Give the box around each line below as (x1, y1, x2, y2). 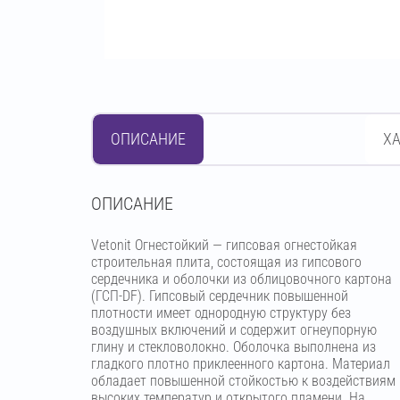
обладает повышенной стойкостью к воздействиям (91, 372, 396, 389)
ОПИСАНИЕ (111, 129, 186, 148)
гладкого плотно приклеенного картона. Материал (91, 355, 390, 372)
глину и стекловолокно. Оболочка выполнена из (91, 338, 376, 355)
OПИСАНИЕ (91, 193, 173, 214)
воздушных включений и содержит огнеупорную (91, 321, 377, 338)
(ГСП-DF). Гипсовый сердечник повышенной (91, 287, 348, 304)
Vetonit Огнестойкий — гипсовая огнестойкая (91, 237, 357, 254)
